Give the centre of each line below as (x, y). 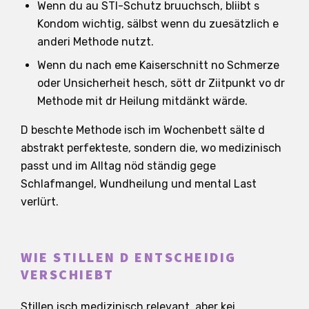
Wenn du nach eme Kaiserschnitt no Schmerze (158, 65)
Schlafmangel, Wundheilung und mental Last (139, 183)
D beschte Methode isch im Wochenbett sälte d (143, 130)
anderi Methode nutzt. (96, 41)
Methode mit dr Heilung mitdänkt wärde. (142, 101)
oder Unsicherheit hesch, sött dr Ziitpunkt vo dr (161, 83)
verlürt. (40, 201)
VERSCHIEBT (67, 275)
